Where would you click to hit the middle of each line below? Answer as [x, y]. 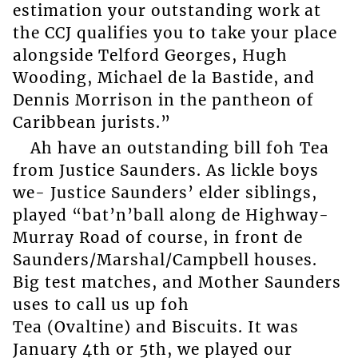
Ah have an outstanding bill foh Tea [179, 148]
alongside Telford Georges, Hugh [150, 55]
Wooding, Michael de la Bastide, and [163, 77]
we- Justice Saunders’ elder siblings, [165, 193]
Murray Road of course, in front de [157, 238]
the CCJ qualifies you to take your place [175, 32]
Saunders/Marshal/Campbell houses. [165, 260]
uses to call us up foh [101, 305]
